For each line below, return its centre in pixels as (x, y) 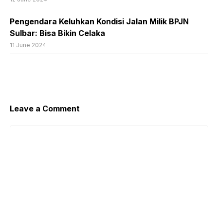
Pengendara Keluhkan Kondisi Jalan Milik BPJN (99, 21)
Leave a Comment (45, 108)
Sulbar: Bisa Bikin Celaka (57, 33)
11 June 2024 (28, 45)
